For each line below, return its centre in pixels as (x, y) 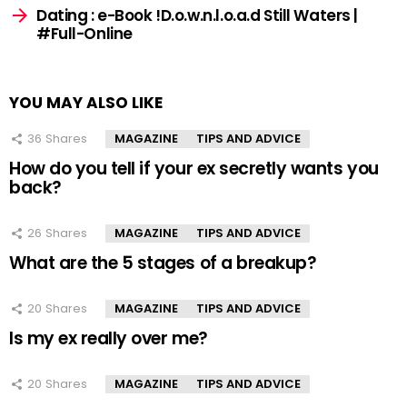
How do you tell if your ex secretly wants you (194, 169)
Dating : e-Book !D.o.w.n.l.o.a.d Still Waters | (198, 16)
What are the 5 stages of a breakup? (163, 263)
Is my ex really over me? (109, 339)
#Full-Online (84, 34)
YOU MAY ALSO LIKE (86, 103)
